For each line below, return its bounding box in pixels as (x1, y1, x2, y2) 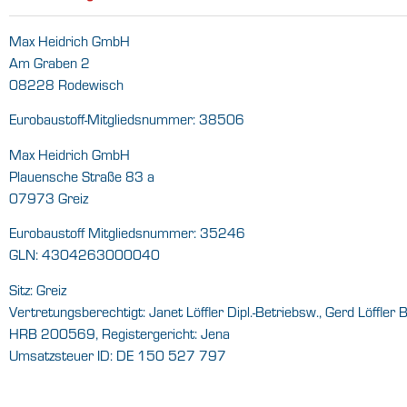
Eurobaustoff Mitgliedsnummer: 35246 (9, 223, 245, 243)
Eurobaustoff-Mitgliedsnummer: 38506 (9, 110, 244, 129)
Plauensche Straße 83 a (9, 166, 154, 185)
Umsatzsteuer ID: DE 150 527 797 (9, 345, 226, 364)
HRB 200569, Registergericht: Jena (9, 323, 230, 342)
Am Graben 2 (9, 54, 90, 73)
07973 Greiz (9, 188, 88, 207)
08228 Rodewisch (9, 75, 124, 94)
